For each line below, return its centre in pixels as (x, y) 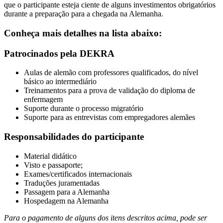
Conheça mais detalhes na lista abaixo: (83, 33)
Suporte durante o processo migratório (84, 109)
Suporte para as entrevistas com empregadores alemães (110, 117)
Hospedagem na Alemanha (66, 201)
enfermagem (43, 100)
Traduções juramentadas (62, 183)
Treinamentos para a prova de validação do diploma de (110, 91)
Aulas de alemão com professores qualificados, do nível (111, 73)
